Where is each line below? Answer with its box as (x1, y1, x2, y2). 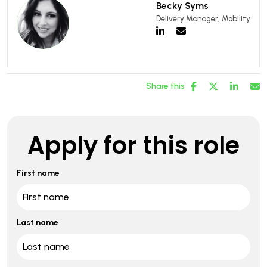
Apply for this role (27, 128, 240, 162)
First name (17, 167, 60, 178)
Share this (146, 80, 185, 91)
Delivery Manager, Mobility (156, 14, 250, 24)
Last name (17, 217, 58, 228)
